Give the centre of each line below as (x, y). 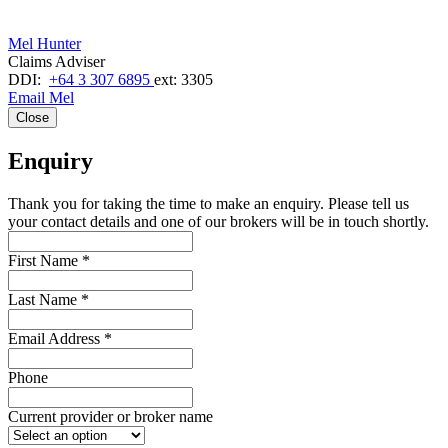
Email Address (56, 339)
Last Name (44, 300)
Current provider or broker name (110, 417)
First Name (45, 261)
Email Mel (41, 98)
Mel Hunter (44, 44)
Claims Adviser (56, 62)
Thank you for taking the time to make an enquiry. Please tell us (208, 204)
